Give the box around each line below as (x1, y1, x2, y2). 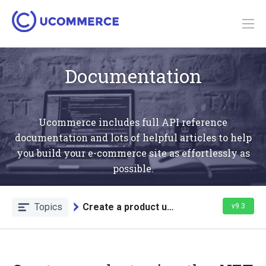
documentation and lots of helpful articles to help (14, 131, 252, 144)
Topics (34, 201, 62, 213)
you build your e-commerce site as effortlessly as (16, 146, 250, 159)
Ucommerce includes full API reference (39, 115, 227, 128)
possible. (112, 161, 154, 175)
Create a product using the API (167, 201, 174, 213)
